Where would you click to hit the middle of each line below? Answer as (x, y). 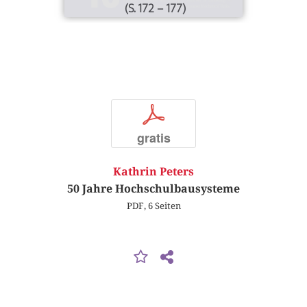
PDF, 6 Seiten (153, 206)
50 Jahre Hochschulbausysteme (153, 189)
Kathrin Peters (153, 172)
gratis (153, 137)
